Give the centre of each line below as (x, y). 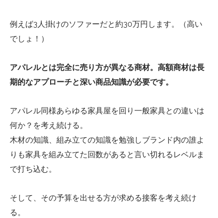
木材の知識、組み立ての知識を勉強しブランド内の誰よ (107, 140)
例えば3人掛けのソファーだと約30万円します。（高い (106, 24)
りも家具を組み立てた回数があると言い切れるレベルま (107, 154)
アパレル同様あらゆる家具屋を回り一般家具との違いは (107, 110)
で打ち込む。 (33, 169)
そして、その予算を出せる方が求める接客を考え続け (103, 198)
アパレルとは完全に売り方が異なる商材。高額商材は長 (107, 68)
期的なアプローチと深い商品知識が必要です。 (91, 82)
